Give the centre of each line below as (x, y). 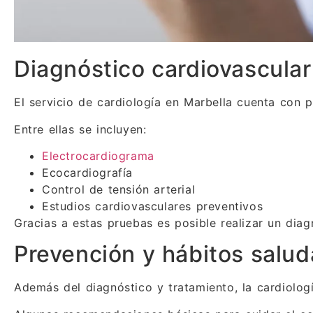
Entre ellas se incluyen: (80, 129)
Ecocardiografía (87, 173)
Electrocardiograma (98, 156)
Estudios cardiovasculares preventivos (153, 206)
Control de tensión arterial (119, 190)
